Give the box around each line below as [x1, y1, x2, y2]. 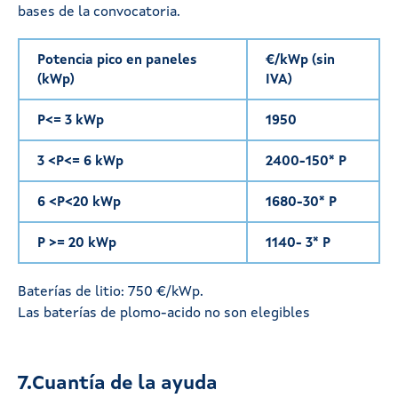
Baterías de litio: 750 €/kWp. [18, 284, 207, 299]
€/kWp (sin [266, 53, 335, 68]
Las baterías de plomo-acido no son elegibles [18, 306, 314, 321]
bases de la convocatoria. [18, 4, 180, 20]
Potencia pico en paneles [37, 53, 197, 68]
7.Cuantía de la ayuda [18, 373, 218, 394]
